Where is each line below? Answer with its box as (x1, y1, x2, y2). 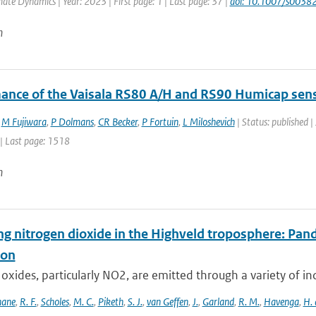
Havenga (263, 295, 299, 308)
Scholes (40, 295, 69, 308)
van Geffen (146, 295, 188, 308)
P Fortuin (141, 115, 178, 128)
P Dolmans (50, 115, 94, 128)
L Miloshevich (182, 115, 235, 128)
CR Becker (97, 115, 138, 128)
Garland (202, 295, 234, 308)
